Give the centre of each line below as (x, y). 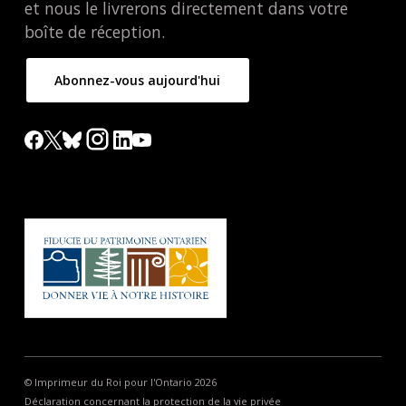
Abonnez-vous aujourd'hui (138, 80)
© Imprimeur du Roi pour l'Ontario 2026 (120, 382)
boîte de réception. (94, 32)
